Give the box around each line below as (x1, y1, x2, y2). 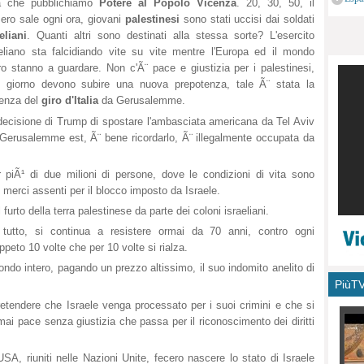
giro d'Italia (41, 94, 98, 107)
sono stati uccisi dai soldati (180, 13, 314, 26)
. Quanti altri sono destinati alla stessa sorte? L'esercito (27, 29, 314, 42)
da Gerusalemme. (98, 94, 185, 107)
